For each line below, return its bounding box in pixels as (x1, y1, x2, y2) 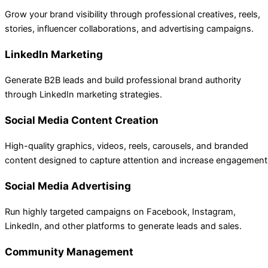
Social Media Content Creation (5, 113, 159, 126)
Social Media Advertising (5, 179, 131, 193)
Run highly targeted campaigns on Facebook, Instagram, (5, 206, 236, 218)
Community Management (5, 245, 133, 258)
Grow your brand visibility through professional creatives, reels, (5, 8, 260, 20)
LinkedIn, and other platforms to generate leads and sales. (5, 221, 242, 232)
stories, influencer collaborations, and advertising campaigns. (5, 23, 254, 34)
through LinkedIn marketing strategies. (5, 89, 162, 100)
